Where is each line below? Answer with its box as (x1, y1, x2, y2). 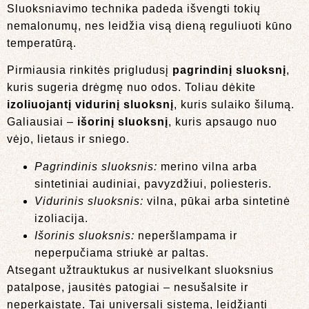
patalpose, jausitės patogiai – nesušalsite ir (7, 281, 248, 293)
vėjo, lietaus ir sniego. (7, 133, 130, 146)
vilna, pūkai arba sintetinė (143, 195, 290, 207)
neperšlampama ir (134, 229, 237, 241)
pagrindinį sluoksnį (172, 64, 286, 77)
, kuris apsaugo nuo (168, 116, 277, 128)
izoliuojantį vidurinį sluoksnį (7, 99, 174, 111)
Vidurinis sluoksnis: (34, 195, 143, 207)
